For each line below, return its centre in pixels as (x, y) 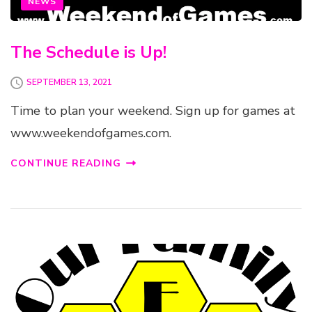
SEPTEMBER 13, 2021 (69, 83)
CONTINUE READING (66, 163)
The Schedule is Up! (88, 52)
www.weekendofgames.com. (91, 133)
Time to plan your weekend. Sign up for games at (153, 110)
